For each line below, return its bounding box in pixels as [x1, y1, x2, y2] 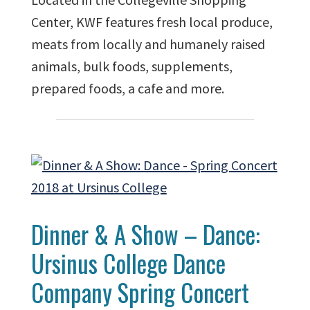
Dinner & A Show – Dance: [30, 216, 260, 253]
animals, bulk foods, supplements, [30, 57, 232, 75]
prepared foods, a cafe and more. [30, 80, 224, 98]
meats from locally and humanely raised [30, 35, 265, 53]
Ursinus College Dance [30, 245, 226, 282]
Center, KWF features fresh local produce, [30, 13, 273, 31]
